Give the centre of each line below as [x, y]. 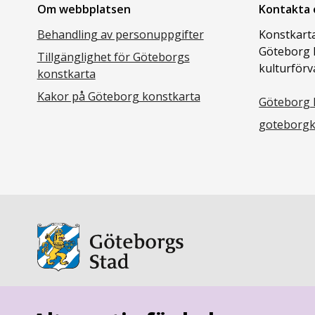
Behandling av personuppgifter [120, 34]
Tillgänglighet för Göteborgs [113, 57]
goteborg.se [71, 303]
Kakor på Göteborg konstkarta [118, 96]
